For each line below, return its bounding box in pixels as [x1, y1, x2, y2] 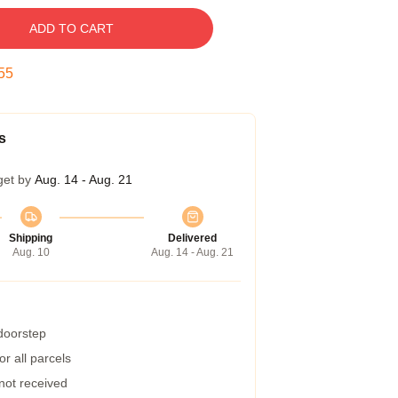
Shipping [9, 232, 52, 244]
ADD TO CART [28, 21, 114, 36]
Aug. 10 [12, 246, 50, 259]
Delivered [168, 232, 217, 244]
